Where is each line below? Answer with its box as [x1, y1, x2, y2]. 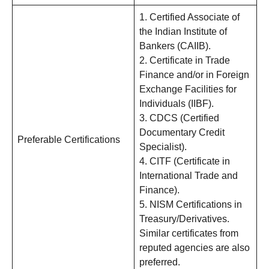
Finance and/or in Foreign [139, 70, 249, 80]
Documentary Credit [139, 127, 225, 138]
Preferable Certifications [17, 134, 120, 145]
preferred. [139, 257, 180, 268]
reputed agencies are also [139, 243, 250, 253]
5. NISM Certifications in [139, 199, 242, 210]
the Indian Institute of [139, 26, 227, 37]
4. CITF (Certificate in [139, 156, 230, 167]
